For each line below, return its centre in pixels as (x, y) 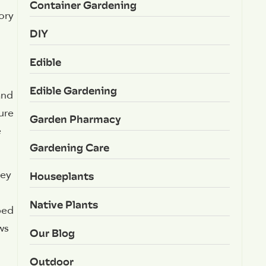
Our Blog (52, 233)
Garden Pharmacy (75, 119)
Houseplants (61, 176)
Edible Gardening (73, 90)
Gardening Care (69, 147)
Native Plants (64, 204)
